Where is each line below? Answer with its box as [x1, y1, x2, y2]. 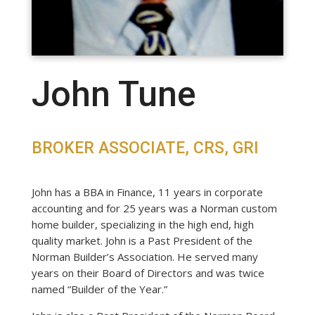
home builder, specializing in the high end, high [31, 217, 254, 231]
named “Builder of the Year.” [31, 281, 167, 296]
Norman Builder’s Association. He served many [31, 249, 258, 264]
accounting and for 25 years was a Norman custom [31, 200, 277, 215]
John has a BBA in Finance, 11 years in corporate [31, 184, 263, 199]
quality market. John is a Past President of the [31, 233, 252, 247]
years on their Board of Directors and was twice [31, 265, 264, 280]
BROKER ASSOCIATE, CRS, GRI [31, 138, 259, 157]
